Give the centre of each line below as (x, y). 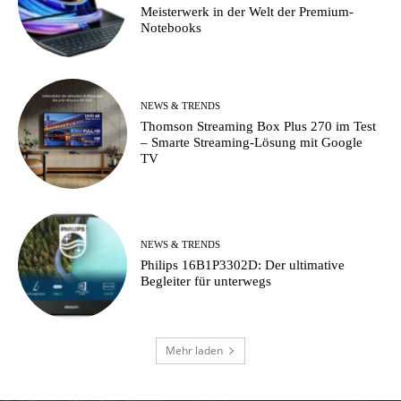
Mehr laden (194, 350)
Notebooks (171, 27)
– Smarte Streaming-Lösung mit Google (252, 142)
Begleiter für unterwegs (206, 282)
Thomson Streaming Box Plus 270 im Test (259, 126)
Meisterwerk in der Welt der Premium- (247, 11)
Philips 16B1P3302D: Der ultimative (243, 265)
